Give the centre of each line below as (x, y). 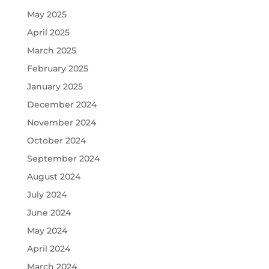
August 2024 (53, 176)
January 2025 (55, 86)
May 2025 (47, 14)
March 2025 (51, 50)
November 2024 (61, 122)
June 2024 (49, 212)
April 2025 (48, 32)
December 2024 (62, 104)
